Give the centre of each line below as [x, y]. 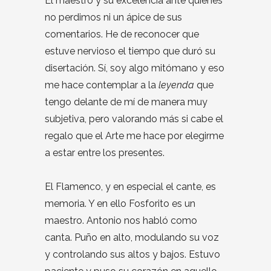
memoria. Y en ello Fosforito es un [120, 203]
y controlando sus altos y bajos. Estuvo [132, 254]
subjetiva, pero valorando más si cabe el [134, 119]
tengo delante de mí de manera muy [126, 102]
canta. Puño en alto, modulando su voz [132, 237]
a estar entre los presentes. [105, 152]
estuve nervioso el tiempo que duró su [130, 51]
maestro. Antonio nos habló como [121, 220]
